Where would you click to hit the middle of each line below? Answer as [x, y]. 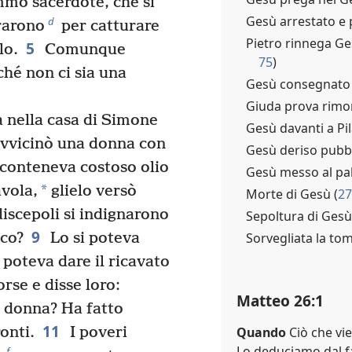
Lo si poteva [93, 239]
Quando [261, 332]
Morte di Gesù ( [292, 194]
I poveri [96, 333]
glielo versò [92, 192]
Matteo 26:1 [280, 300]
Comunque [83, 50]
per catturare [108, 27]
